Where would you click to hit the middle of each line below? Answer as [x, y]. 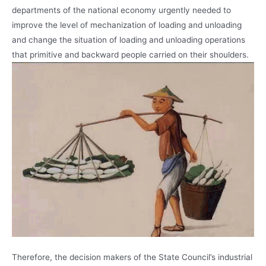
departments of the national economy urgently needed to [121, 10]
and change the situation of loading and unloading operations [129, 39]
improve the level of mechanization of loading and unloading [127, 25]
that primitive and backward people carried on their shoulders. [130, 54]
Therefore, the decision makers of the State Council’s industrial [132, 257]
